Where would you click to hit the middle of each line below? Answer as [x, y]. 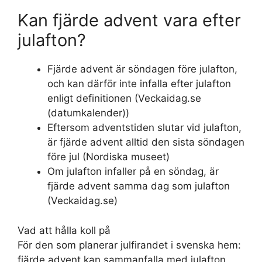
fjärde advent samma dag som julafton [139, 186]
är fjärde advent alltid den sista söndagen [146, 142]
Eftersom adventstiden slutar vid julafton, [144, 127]
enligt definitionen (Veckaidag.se [124, 98]
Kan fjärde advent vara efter [129, 20]
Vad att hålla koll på [64, 230]
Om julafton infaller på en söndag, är [133, 171]
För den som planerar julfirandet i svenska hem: [129, 245]
